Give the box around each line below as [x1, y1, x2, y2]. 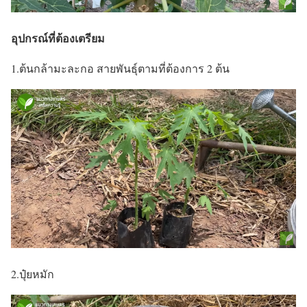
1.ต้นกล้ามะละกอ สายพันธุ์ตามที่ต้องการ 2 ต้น [11, 60, 230, 75]
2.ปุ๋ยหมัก [11, 267, 54, 282]
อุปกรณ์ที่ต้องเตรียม [11, 29, 105, 46]
